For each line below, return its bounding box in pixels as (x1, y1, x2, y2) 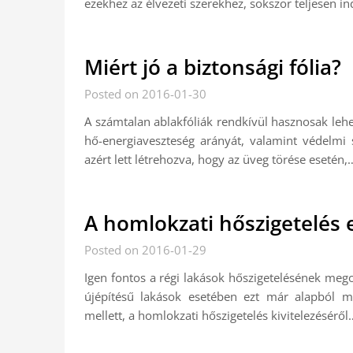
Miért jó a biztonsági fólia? (84, 53, 341, 81)
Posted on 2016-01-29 (84, 242, 206, 258)
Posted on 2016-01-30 (84, 86, 206, 102)
